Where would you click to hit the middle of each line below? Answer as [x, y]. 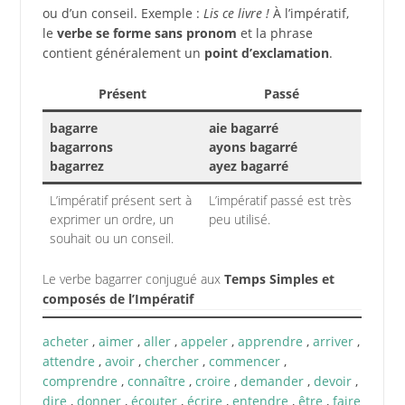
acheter [65, 341]
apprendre [270, 341]
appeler [204, 341]
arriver [333, 341]
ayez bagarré [248, 165]
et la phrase [274, 33]
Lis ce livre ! [236, 13]
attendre [68, 361]
